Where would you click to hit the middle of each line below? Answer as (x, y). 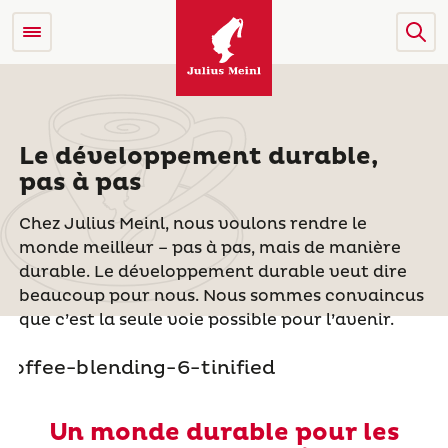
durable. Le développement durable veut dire (212, 272)
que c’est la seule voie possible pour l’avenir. (206, 320)
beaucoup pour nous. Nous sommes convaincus (221, 296)
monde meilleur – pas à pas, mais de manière (209, 248)
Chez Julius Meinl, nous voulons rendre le (192, 224)
